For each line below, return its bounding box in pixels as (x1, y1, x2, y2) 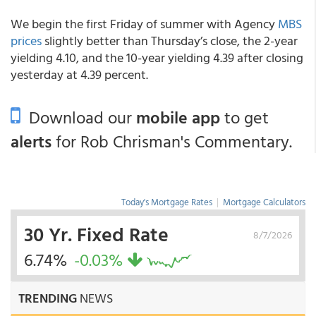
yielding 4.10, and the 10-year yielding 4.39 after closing (11, 48, 303, 67)
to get (220, 104, 269, 130)
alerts (11, 128, 51, 154)
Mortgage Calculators (223, 195, 305, 209)
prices (11, 31, 42, 50)
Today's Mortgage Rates (121, 195, 212, 209)
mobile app (136, 104, 220, 130)
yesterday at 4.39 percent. (11, 65, 148, 84)
